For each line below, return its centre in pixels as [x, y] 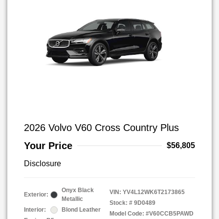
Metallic [72, 199]
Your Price [48, 146]
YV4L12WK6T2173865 [154, 192]
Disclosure [43, 164]
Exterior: [36, 195]
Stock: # [121, 203]
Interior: [35, 210]
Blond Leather [81, 210]
